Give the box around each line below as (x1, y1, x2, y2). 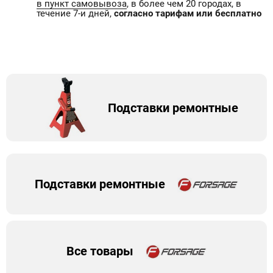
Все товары (66, 244, 133, 259)
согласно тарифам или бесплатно (114, 8, 261, 19)
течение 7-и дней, (37, 8, 114, 19)
